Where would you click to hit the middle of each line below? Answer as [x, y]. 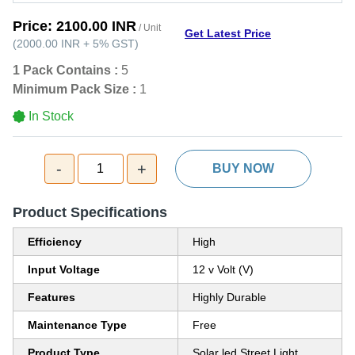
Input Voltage [64, 269]
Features [52, 297]
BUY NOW [243, 168]
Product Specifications [90, 212]
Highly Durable [229, 297]
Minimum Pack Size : [74, 89]
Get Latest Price [228, 33]
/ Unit [149, 28]
